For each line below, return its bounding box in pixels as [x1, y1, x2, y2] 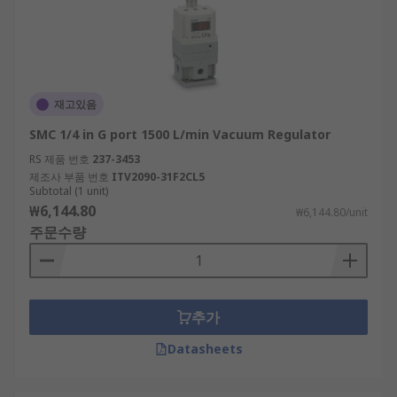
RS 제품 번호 [29, 152, 90, 167]
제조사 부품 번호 [29, 169, 109, 184]
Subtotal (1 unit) [29, 183, 108, 198]
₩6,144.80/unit [296, 205, 368, 220]
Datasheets [167, 340, 243, 357]
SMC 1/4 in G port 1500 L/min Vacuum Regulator [29, 126, 331, 143]
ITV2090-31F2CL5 [112, 169, 205, 184]
